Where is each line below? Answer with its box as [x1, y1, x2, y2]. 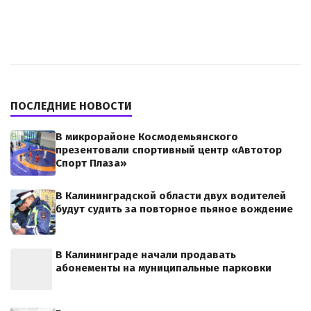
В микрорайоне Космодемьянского [56, 130, 238, 143]
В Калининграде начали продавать [56, 248, 236, 261]
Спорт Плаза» [56, 156, 127, 169]
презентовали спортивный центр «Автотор [56, 143, 282, 156]
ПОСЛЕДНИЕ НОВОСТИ [10, 99, 132, 112]
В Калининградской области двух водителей [56, 189, 286, 202]
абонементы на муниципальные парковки [56, 261, 271, 274]
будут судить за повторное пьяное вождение [56, 202, 293, 215]
